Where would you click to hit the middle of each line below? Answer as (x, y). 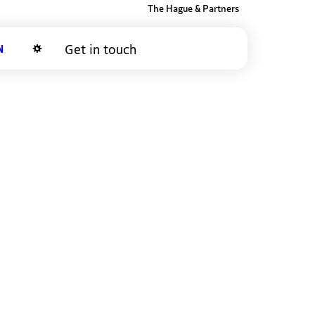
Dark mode (39, 71)
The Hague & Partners (193, 8)
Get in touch (100, 48)
